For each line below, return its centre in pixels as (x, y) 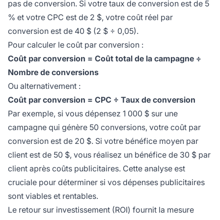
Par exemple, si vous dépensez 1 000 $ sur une (93, 114)
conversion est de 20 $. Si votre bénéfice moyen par (103, 141)
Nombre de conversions (53, 72)
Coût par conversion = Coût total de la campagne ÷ (105, 59)
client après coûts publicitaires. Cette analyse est (96, 169)
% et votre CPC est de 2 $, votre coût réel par (90, 17)
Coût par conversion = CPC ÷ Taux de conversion (102, 100)
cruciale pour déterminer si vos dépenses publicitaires (106, 182)
